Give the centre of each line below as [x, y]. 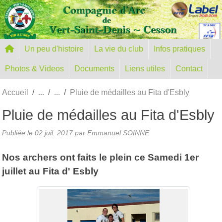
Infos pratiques [179, 49]
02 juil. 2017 [54, 133]
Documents [94, 68]
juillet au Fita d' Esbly [50, 171]
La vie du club [119, 49]
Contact [189, 68]
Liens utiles [145, 68]
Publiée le [18, 133]
